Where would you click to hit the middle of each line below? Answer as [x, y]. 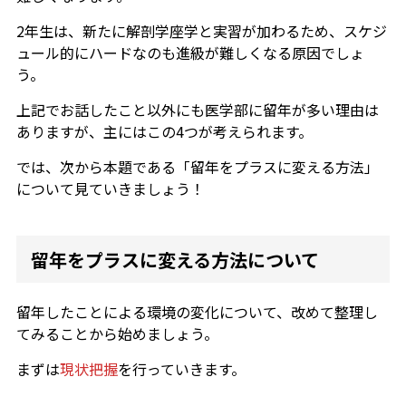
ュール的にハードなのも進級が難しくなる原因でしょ [190, 53]
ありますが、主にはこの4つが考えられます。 [164, 132]
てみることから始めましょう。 [117, 334]
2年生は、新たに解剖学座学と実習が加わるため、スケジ [201, 31]
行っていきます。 [188, 369]
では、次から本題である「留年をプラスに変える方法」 [197, 167]
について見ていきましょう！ [110, 189]
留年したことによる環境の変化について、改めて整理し [197, 312]
